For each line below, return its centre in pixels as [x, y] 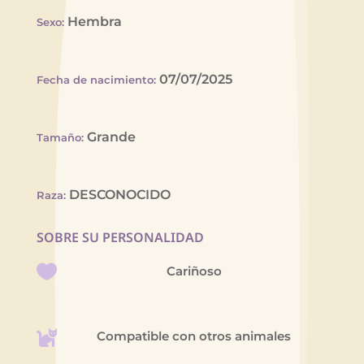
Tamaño [58, 137]
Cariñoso [194, 271]
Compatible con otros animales [194, 336]
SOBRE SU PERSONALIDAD [120, 237]
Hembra [94, 21]
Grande [111, 136]
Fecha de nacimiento [95, 79]
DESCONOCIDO [119, 194]
